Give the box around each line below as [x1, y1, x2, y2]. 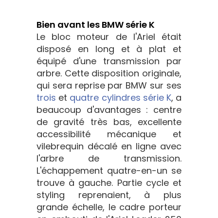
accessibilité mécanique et [36, 128, 182, 141]
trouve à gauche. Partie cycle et [36, 177, 182, 189]
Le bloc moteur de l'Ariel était [36, 31, 182, 43]
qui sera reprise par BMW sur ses [36, 79, 182, 92]
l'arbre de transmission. [36, 152, 182, 165]
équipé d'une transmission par [36, 55, 182, 68]
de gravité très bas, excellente [36, 116, 182, 128]
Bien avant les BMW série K [36, 18, 155, 31]
